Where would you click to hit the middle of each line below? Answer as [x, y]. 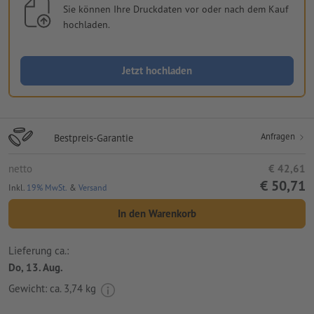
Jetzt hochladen [157, 71]
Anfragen [279, 137]
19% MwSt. [47, 188]
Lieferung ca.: [39, 250]
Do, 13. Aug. [36, 267]
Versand [93, 188]
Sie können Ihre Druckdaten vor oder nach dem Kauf [175, 9]
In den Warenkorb [157, 214]
